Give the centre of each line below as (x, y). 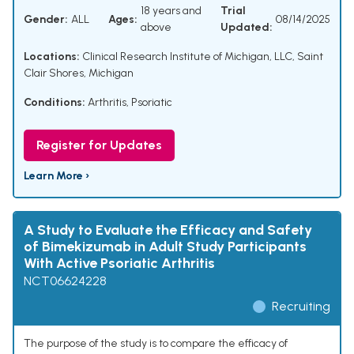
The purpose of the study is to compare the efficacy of (156, 344)
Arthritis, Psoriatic (130, 103)
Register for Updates (99, 145)
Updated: (247, 28)
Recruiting (301, 307)
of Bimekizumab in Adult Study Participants (165, 247)
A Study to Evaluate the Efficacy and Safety (168, 230)
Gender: (46, 19)
